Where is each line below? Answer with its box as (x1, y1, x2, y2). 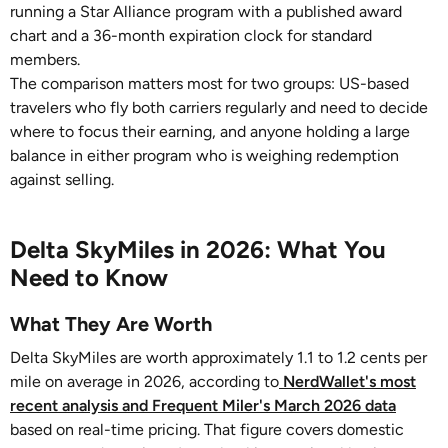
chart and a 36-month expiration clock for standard (10, 26, 372, 45)
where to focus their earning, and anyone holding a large (10, 122, 410, 141)
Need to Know (10, 263, 168, 292)
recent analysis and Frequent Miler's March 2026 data (10, 396, 396, 415)
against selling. (10, 170, 114, 189)
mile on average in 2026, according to (10, 372, 279, 391)
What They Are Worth (10, 312, 212, 336)
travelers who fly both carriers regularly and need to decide (10, 98, 428, 117)
